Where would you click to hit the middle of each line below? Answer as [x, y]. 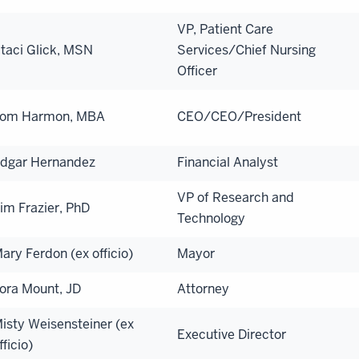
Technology [211, 218]
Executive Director [232, 334]
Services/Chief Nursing [246, 50]
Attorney [203, 288]
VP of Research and [236, 197]
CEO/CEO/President [239, 116]
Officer [197, 71]
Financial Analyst [228, 162]
